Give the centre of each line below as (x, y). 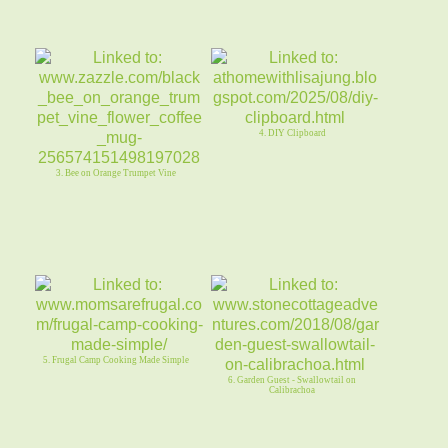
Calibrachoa (292, 390)
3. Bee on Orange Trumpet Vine (116, 173)
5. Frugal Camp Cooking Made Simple (116, 360)
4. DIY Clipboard (292, 133)
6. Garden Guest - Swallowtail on (292, 380)
